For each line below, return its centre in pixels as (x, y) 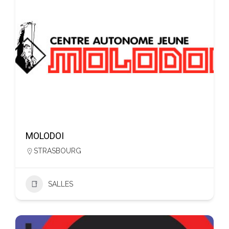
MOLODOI (45, 136)
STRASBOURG (58, 151)
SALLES (61, 184)
